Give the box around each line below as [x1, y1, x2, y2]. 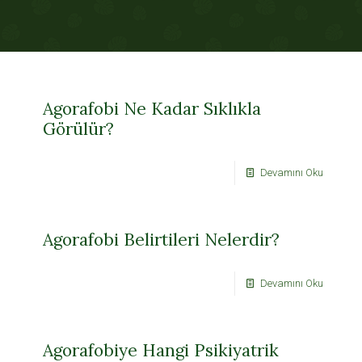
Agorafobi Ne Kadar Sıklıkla [43, 98, 261, 120]
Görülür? [43, 118, 114, 140]
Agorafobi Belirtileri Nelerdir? [43, 229, 280, 250]
